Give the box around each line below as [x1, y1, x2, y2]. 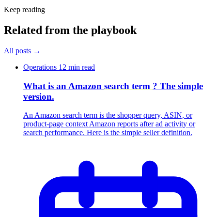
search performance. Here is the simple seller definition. [23, 128, 192, 137]
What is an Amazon [23, 80, 104, 91]
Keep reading [4, 5, 45, 14]
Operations [23, 62, 59, 71]
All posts [4, 46, 33, 55]
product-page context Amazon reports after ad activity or [23, 120, 195, 128]
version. [23, 91, 54, 102]
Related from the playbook [4, 24, 137, 37]
